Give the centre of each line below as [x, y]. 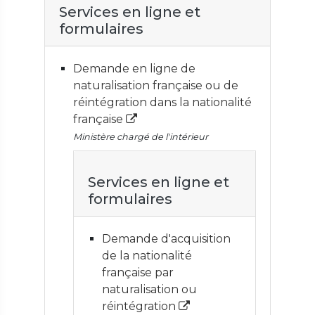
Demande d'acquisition [166, 239]
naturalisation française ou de [156, 85]
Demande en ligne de [134, 69]
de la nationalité [147, 256]
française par [138, 272]
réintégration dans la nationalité [162, 102]
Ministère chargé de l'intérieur [141, 137]
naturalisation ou [149, 289]
